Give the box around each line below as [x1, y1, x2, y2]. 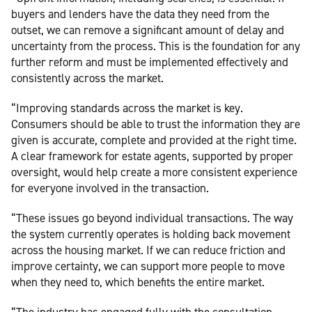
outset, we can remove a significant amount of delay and [11, 22, 284, 38]
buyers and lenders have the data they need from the [11, 6, 270, 22]
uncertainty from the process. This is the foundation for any [11, 38, 300, 54]
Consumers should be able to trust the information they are [11, 116, 300, 132]
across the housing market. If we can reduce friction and [11, 242, 286, 258]
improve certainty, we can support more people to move [11, 258, 285, 274]
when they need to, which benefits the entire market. [11, 274, 265, 290]
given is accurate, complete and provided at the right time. [11, 132, 297, 148]
